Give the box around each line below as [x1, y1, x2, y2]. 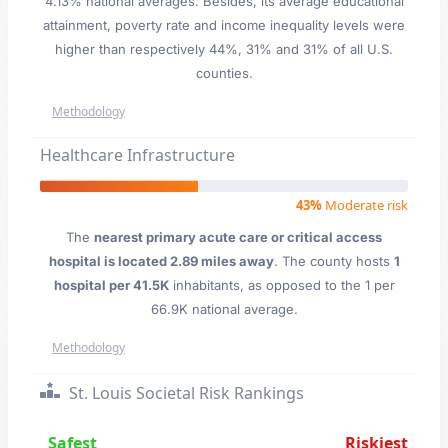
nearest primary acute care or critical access [94, 229, 382, 245]
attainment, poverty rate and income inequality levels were [43, 17, 405, 33]
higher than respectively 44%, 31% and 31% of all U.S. [55, 41, 393, 57]
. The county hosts [273, 253, 394, 269]
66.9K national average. [150, 301, 298, 317]
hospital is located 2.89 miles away [48, 253, 274, 269]
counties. [195, 65, 253, 81]
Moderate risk [322, 196, 408, 214]
